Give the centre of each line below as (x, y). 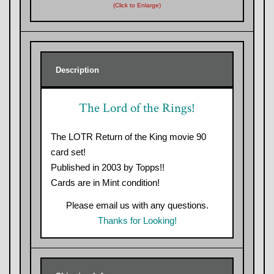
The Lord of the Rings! (137, 108)
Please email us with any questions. (137, 205)
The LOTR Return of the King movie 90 (128, 136)
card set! (68, 152)
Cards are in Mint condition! (105, 182)
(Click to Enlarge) (137, 5)
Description (75, 70)
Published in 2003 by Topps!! (108, 167)
